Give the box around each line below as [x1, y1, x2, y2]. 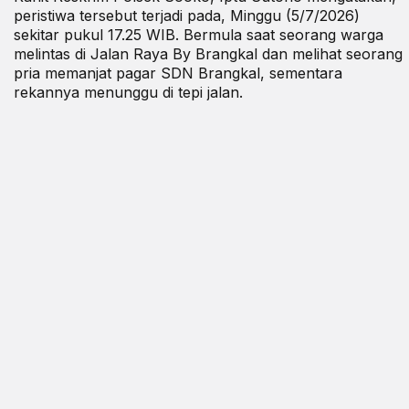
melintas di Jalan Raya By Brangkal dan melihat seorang [14, 44, 403, 63]
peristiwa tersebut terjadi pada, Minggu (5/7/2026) [14, 5, 360, 25]
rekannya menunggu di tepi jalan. [14, 82, 243, 101]
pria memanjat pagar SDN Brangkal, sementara [14, 63, 342, 82]
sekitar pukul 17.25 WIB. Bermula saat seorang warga [14, 25, 383, 44]
